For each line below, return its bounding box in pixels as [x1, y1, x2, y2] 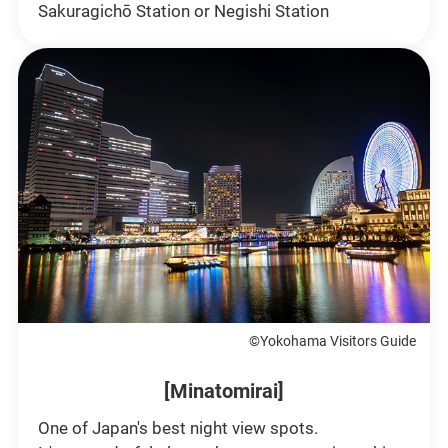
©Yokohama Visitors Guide [249, 333, 417, 350]
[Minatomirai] [164, 379, 284, 404]
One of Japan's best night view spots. [37, 418, 318, 439]
